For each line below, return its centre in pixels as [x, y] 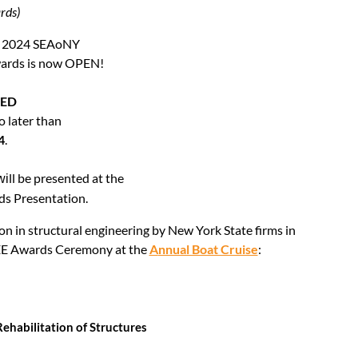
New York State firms [225, 230]
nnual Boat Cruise [208, 249]
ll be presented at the [66, 178]
